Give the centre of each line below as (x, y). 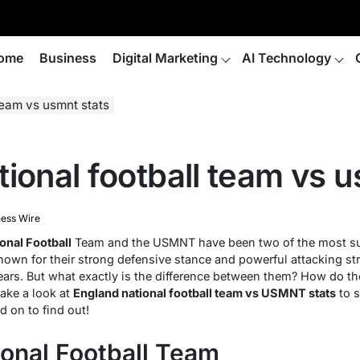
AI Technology (286, 58)
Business (68, 58)
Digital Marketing (165, 58)
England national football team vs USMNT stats (204, 293)
